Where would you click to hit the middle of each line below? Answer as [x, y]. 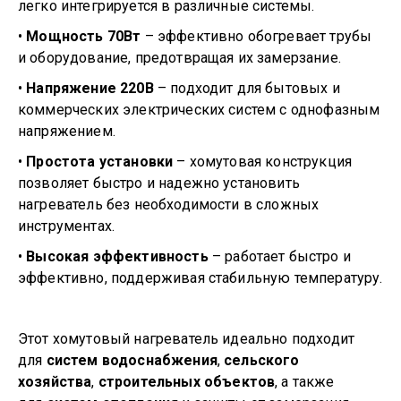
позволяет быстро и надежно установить [159, 183]
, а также [305, 382]
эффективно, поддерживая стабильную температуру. [200, 278]
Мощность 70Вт [84, 36]
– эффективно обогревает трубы [256, 36]
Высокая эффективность [117, 256]
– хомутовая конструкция [263, 162]
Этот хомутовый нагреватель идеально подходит [187, 339]
